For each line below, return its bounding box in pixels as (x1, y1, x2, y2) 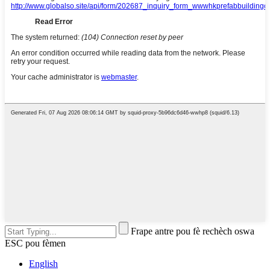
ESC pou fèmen (5, 237, 66, 248)
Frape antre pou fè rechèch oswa (131, 225, 254, 236)
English (29, 258, 58, 269)
